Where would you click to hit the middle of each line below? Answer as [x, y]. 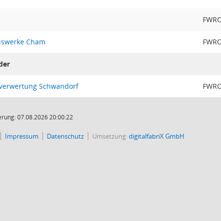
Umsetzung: [110, 136]
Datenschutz [65, 136]
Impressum [22, 136]
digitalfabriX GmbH [157, 136]
